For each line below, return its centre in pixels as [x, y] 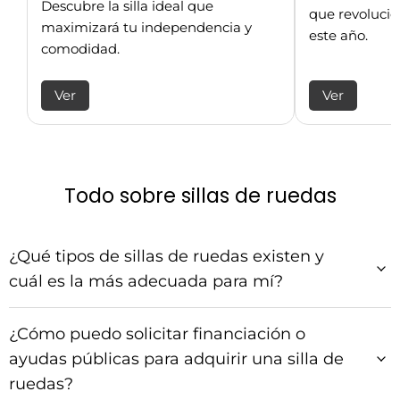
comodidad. [80, 48]
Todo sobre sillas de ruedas [200, 196]
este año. [338, 35]
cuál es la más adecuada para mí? [146, 281]
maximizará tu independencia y [146, 27]
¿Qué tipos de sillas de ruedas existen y [167, 256]
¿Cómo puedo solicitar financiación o [157, 334]
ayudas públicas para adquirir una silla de [176, 359]
